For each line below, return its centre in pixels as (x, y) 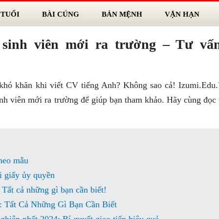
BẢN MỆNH (122, 14)
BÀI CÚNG (60, 14)
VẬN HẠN (182, 14)
